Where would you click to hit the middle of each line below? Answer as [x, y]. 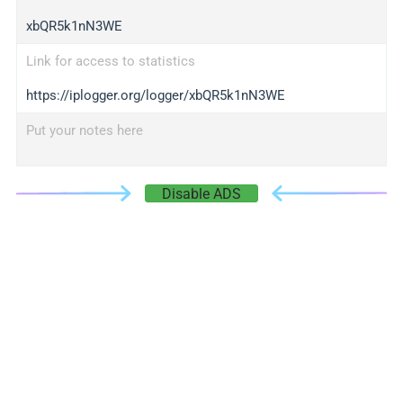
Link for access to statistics [110, 61]
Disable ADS [201, 194]
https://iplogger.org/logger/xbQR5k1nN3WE [155, 95]
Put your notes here [84, 130]
